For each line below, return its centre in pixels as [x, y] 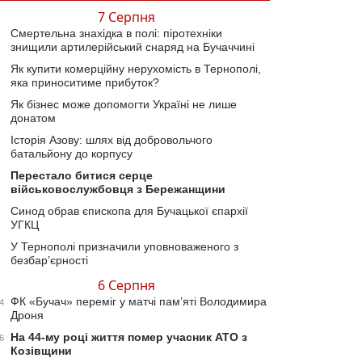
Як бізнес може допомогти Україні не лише [124, 104]
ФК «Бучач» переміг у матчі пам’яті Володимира [139, 301]
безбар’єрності [49, 260]
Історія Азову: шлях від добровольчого [112, 139]
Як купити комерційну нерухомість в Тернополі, [136, 68]
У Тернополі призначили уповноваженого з [124, 246]
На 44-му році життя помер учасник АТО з [129, 337]
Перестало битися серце [82, 175]
